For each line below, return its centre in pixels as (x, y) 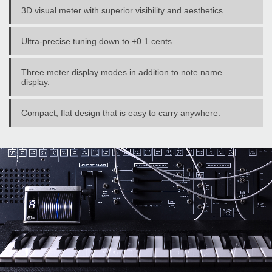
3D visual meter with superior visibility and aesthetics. (123, 10)
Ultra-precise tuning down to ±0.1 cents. (98, 41)
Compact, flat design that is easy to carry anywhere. (121, 113)
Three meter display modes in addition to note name (122, 72)
